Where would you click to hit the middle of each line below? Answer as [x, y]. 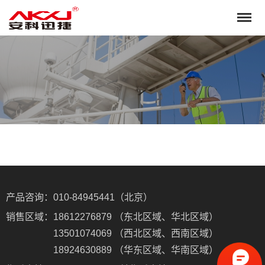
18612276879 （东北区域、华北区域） [136, 217]
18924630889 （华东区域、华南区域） [136, 250]
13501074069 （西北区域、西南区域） [136, 233]
